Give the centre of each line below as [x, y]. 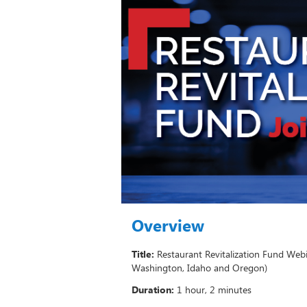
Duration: [153, 290]
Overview [168, 225]
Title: [143, 254]
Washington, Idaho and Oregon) [199, 268]
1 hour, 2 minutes [214, 290]
